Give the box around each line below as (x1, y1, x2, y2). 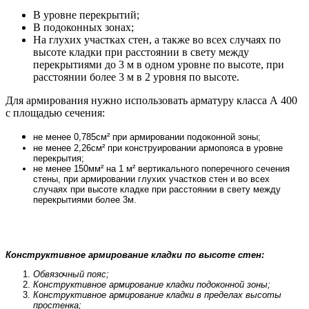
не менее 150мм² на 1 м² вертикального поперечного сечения (33, 163, 290, 175)
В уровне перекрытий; (33, 9, 139, 21)
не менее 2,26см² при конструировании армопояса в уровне (33, 143, 283, 154)
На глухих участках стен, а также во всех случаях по (33, 34, 281, 46)
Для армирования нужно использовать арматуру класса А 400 (6, 94, 297, 107)
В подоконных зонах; (33, 21, 134, 34)
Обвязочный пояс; (33, 269, 109, 280)
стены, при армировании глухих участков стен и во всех (33, 174, 270, 185)
